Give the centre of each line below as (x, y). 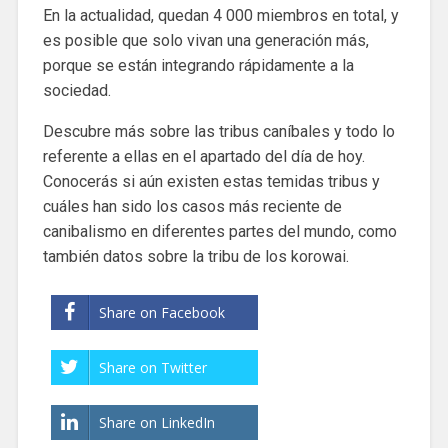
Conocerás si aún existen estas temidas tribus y (211, 181)
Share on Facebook (161, 312)
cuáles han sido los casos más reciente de (192, 206)
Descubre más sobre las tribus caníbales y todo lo (218, 131)
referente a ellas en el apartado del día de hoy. (203, 156)
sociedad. (76, 90)
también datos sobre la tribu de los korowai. (195, 256)
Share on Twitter (152, 367)
